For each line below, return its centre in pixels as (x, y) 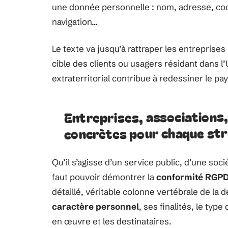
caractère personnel (95, 206)
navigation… (75, 22)
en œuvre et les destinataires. (112, 221)
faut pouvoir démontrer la (104, 177)
